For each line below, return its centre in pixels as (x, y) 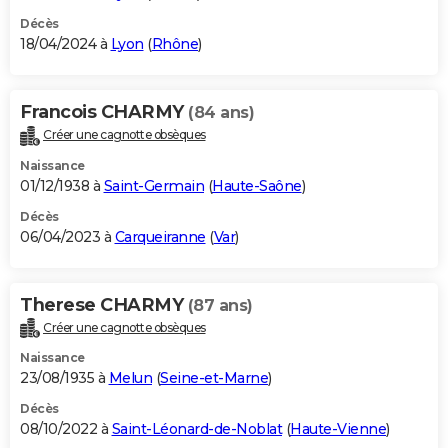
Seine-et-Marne (214, 378)
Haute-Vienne (338, 429)
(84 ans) (221, 112)
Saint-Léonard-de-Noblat (196, 429)
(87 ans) (220, 305)
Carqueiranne (160, 236)
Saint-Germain (153, 185)
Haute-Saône (257, 185)
